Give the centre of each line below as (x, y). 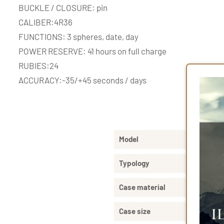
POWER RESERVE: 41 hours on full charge (92, 51)
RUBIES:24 (38, 65)
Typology (134, 163)
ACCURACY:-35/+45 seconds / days (82, 80)
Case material (142, 187)
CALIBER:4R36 (45, 22)
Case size (134, 211)
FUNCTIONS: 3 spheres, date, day (78, 36)
